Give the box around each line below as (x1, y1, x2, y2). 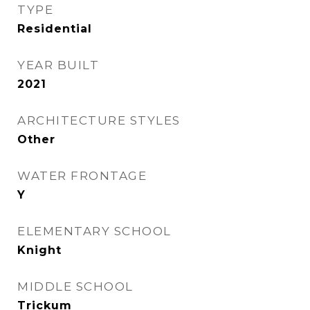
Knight (17, 244, 62, 257)
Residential (17, 22, 92, 35)
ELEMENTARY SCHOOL (17, 224, 172, 238)
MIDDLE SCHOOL (17, 280, 134, 293)
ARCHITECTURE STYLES (17, 113, 181, 127)
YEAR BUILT (17, 58, 99, 72)
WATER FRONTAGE (17, 169, 147, 183)
